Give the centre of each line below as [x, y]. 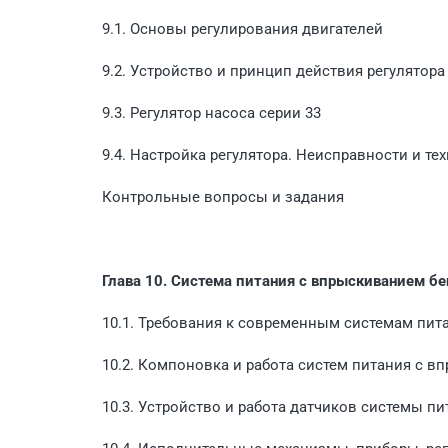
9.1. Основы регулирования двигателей [242, 28]
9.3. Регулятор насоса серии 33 [211, 112]
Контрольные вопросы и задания [223, 196]
